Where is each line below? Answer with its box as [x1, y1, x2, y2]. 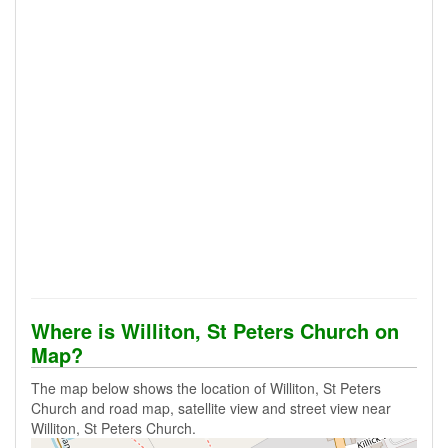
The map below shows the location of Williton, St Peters [31, 378, 381, 398]
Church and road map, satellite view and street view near [31, 398, 391, 418]
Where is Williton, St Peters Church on [31, 316, 399, 345]
